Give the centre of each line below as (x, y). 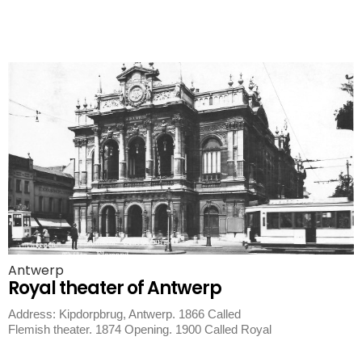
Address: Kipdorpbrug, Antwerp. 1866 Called (124, 314)
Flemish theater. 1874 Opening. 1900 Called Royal (140, 329)
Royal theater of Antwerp (115, 288)
